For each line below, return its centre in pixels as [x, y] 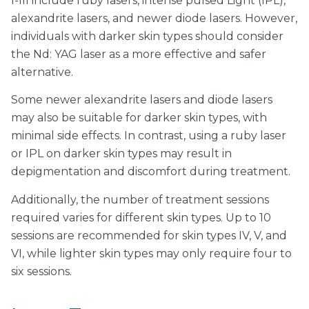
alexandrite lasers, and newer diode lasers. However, [154, 19]
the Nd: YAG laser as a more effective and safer [139, 54]
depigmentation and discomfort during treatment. [151, 172]
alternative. [42, 72]
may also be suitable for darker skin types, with [139, 118]
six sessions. [41, 271]
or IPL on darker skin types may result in [121, 154]
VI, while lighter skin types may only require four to [151, 253]
